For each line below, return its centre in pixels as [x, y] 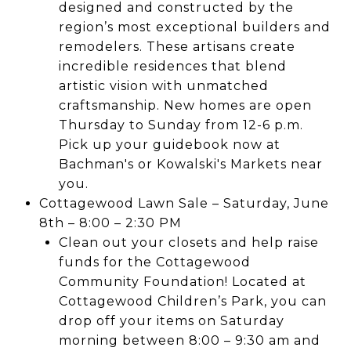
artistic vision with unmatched [163, 86]
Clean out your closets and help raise [188, 242]
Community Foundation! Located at [182, 282]
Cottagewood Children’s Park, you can [192, 301]
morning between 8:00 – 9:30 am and [189, 340]
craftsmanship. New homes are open [185, 105]
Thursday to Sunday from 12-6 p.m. [181, 125]
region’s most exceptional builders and [194, 27]
